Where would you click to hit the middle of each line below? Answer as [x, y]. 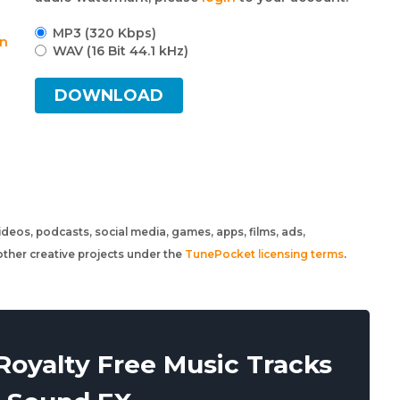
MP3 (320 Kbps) [105, 33]
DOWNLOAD [109, 96]
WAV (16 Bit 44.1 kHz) [121, 51]
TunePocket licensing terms [264, 254]
